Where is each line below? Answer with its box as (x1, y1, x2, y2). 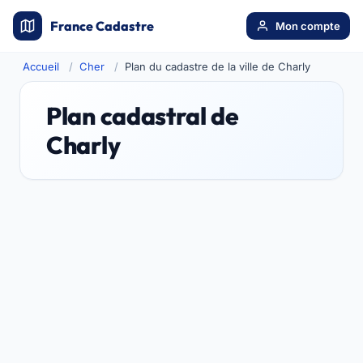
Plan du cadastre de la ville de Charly (125, 60, 310, 73)
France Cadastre (50, 18, 154, 34)
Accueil (23, 60, 59, 73)
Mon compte (275, 19, 340, 32)
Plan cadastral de (46, 100, 239, 131)
